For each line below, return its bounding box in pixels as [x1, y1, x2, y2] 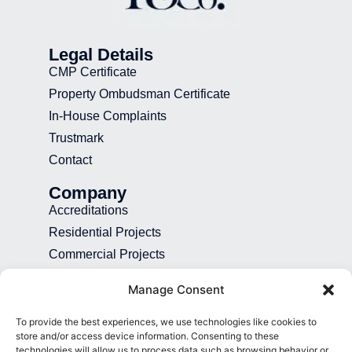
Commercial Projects [49, 247, 165, 261]
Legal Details [49, 45, 153, 64]
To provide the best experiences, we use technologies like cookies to [16, 316, 317, 328]
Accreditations [49, 203, 128, 217]
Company [49, 183, 126, 203]
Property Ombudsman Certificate [49, 87, 230, 101]
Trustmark [49, 131, 104, 145]
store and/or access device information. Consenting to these [16, 330, 279, 342]
